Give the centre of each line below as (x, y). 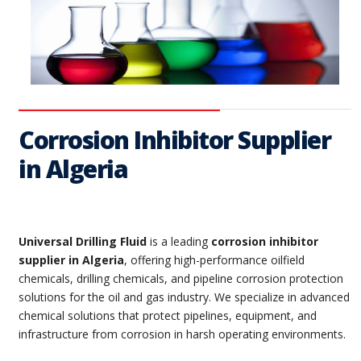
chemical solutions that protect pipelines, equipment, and (168, 315)
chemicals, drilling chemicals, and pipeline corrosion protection (181, 278)
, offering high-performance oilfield (214, 259)
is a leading (179, 241)
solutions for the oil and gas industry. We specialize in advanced (184, 297)
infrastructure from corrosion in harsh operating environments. (182, 334)
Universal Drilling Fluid (83, 241)
